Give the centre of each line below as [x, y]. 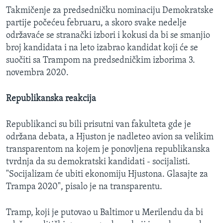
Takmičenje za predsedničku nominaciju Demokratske [110, 10]
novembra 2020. [37, 73]
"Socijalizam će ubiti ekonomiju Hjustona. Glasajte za [107, 174]
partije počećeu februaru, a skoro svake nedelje [96, 23]
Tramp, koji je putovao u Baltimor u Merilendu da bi [105, 213]
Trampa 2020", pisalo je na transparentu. [84, 187]
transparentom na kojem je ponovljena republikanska [108, 149]
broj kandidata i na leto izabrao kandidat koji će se [102, 48]
